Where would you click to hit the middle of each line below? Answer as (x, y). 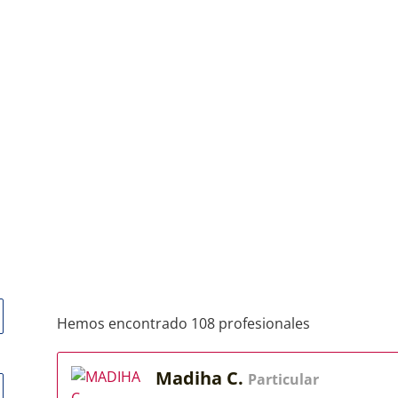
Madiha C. (202, 378)
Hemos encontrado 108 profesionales (183, 323)
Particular (283, 379)
